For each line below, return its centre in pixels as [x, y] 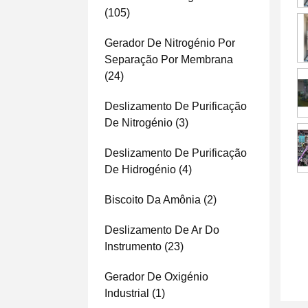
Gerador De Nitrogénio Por [170, 43]
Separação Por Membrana [169, 59]
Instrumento [133, 246]
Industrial [127, 293]
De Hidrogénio [140, 169]
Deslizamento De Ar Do [162, 230]
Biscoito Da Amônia [153, 200]
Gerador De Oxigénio [156, 277]
